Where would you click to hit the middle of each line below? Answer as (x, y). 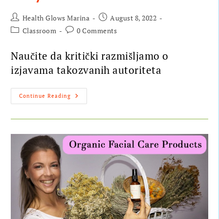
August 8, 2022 (133, 18)
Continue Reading (45, 96)
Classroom (39, 30)
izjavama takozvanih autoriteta (86, 70)
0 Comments (97, 30)
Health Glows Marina (56, 18)
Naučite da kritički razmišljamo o (90, 55)
